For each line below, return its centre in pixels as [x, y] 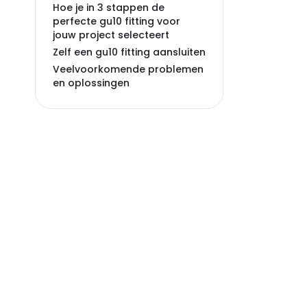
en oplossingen [91, 83]
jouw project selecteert [111, 35]
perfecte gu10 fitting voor [116, 21]
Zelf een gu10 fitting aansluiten [129, 52]
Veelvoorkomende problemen [128, 69]
